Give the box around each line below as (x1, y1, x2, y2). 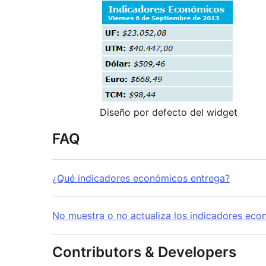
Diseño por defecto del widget (100, 106, 237, 119)
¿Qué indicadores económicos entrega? (52, 172, 230, 185)
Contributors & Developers (52, 243, 236, 261)
